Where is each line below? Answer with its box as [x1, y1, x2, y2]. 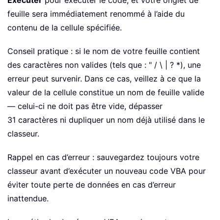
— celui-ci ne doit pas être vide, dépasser [7, 101, 163, 111]
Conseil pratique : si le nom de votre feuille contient [7, 46, 200, 56]
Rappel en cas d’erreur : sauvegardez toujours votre [7, 152, 199, 163]
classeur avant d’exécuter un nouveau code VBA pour [7, 166, 206, 176]
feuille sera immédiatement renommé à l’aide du [7, 9, 185, 19]
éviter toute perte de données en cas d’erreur [7, 180, 176, 190]
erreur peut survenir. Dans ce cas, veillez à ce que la [7, 74, 201, 84]
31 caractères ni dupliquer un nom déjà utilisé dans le [7, 115, 205, 125]
